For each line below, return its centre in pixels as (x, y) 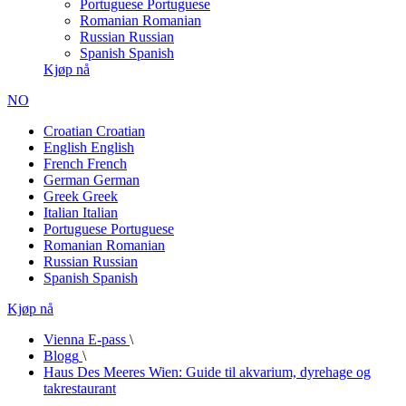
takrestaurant (80, 388)
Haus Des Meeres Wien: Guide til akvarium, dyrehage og (207, 372)
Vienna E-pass (85, 339)
